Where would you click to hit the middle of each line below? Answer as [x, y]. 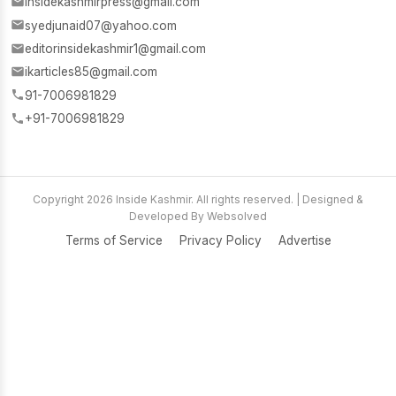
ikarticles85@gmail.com [91, 72]
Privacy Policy [220, 240]
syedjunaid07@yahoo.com [101, 25]
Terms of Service [114, 240]
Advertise [305, 240]
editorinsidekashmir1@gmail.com [115, 49]
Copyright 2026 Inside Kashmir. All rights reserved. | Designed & [198, 199]
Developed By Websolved [198, 216]
